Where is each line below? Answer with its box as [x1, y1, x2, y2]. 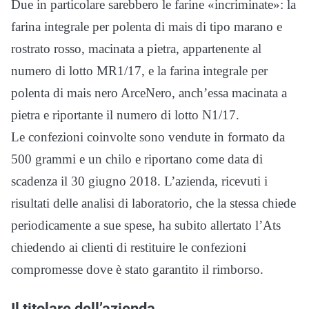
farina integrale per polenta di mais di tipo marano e [11, 19, 282, 34]
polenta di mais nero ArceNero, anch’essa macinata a [11, 86, 287, 101]
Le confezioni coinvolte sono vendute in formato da [11, 130, 285, 145]
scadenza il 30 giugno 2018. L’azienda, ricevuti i [11, 174, 268, 189]
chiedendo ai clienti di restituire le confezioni [11, 240, 246, 255]
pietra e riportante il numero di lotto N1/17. [11, 108, 239, 123]
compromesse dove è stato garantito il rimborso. [11, 262, 263, 277]
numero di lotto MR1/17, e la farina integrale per [11, 63, 268, 79]
